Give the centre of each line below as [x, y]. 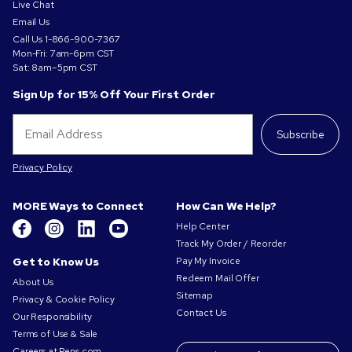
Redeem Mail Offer [218, 279]
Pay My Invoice [209, 261]
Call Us [29, 40]
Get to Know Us [56, 262]
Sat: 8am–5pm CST [64, 68]
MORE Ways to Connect [79, 206]
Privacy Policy [43, 168]
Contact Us [204, 313]
